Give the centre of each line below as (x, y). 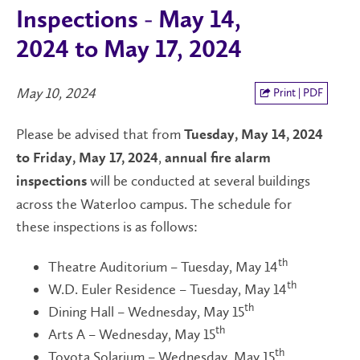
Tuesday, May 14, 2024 (254, 135)
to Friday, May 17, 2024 (87, 158)
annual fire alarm (218, 158)
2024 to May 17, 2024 (129, 51)
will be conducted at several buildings (198, 180)
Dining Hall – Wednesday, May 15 (146, 312)
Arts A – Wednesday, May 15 (132, 334)
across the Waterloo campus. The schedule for (154, 204)
